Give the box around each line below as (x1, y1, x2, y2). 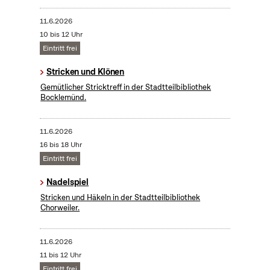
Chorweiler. (40, 202, 80, 213)
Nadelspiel (46, 177, 89, 188)
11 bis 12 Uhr (39, 250, 81, 260)
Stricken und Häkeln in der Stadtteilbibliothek (40, 192, 201, 203)
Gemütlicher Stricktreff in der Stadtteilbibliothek (40, 82, 212, 93)
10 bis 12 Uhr (39, 30, 83, 40)
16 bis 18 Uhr (39, 140, 82, 150)
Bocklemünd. (40, 92, 87, 103)
